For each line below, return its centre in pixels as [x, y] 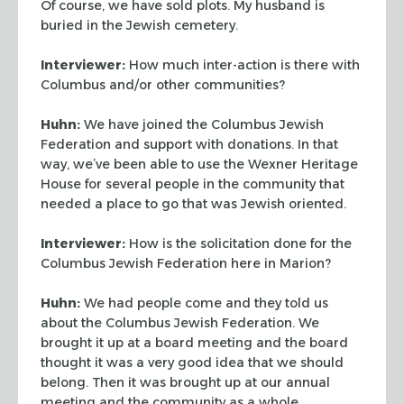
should [320, 362]
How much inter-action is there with [243, 64]
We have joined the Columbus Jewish [202, 124]
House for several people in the [140, 184]
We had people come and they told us [204, 303]
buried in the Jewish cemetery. [139, 25]
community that [292, 184]
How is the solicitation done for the [239, 243]
